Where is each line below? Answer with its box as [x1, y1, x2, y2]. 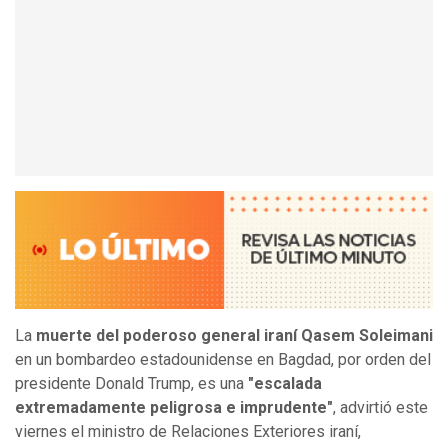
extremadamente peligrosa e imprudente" [15, 398, 333, 418]
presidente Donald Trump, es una [15, 374, 248, 394]
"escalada [248, 374, 322, 394]
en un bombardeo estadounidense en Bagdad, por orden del [15, 350, 431, 370]
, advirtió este [333, 398, 428, 418]
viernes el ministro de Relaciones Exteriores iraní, [15, 422, 361, 442]
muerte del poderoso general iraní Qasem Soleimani [36, 326, 433, 346]
